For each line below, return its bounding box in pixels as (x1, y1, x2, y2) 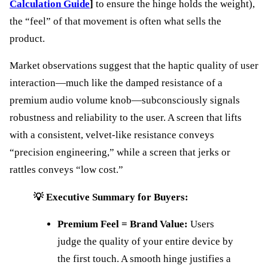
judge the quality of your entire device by (57, 236, 233, 248)
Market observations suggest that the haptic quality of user (10, 60, 258, 72)
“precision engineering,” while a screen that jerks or (10, 147, 230, 159)
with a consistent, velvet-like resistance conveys (10, 129, 214, 141)
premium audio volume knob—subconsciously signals (10, 95, 240, 106)
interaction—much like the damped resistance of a (10, 77, 223, 89)
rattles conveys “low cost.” (10, 164, 123, 176)
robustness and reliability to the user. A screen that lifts (10, 112, 242, 124)
